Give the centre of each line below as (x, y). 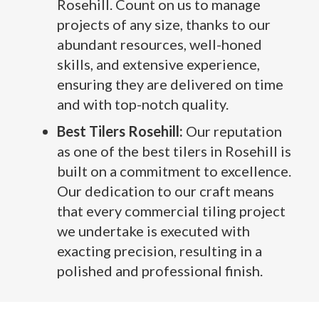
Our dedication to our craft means (166, 191)
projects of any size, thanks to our (164, 24)
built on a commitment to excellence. (174, 171)
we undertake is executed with (153, 231)
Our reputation (232, 131)
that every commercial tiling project (171, 211)
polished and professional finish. (160, 271)
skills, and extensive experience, (158, 64)
